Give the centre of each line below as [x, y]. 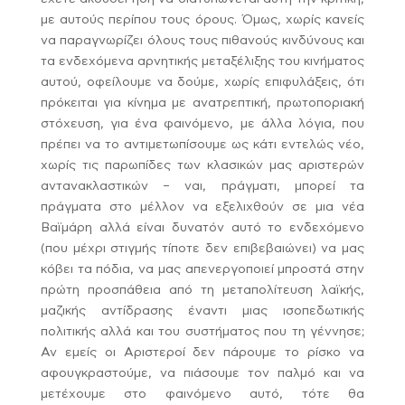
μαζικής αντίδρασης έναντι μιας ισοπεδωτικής [202, 311]
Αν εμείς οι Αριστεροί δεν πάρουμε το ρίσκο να [202, 353]
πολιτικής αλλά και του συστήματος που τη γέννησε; [202, 332]
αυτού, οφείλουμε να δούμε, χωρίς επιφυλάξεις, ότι [202, 83]
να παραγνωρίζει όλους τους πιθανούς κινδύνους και [202, 41]
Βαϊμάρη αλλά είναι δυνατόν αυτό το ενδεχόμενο [202, 228]
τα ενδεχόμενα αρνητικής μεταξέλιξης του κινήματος [202, 62]
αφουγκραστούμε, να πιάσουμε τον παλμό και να [202, 374]
